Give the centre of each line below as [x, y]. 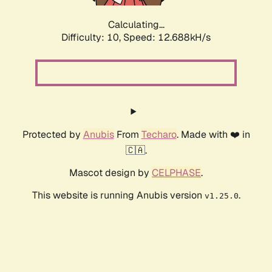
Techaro [159, 135]
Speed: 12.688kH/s [167, 38]
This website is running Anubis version [118, 195]
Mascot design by [110, 173]
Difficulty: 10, [92, 38]
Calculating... [136, 25]
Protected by [53, 135]
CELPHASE [176, 173]
